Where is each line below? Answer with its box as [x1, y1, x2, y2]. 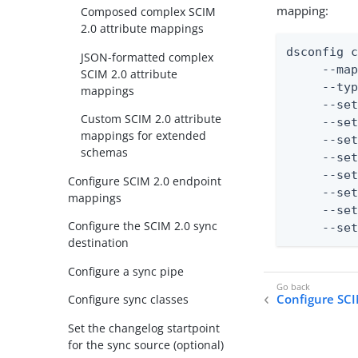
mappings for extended [81, 128, 207, 144]
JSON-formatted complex [81, 49, 214, 65]
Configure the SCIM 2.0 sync [68, 218, 218, 234]
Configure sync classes [68, 292, 189, 308]
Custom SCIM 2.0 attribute [81, 111, 222, 127]
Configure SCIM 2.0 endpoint [68, 173, 222, 189]
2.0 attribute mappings [81, 21, 205, 37]
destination [68, 235, 129, 251]
